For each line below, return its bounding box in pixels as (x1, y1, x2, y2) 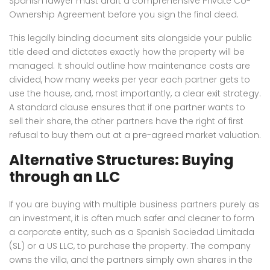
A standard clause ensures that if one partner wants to (9, 101, 245, 113)
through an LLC (9, 166, 120, 187)
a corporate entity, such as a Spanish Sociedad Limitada (9, 225, 254, 238)
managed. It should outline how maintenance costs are (9, 59, 250, 72)
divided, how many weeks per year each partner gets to (9, 73, 250, 86)
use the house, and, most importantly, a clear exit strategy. (9, 87, 261, 99)
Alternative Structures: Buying (9, 149, 234, 170)
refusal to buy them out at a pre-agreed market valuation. (9, 128, 261, 141)
